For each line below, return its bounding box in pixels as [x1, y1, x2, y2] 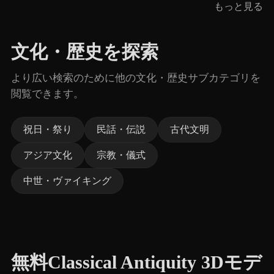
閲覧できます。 [11, 88, 84, 100]
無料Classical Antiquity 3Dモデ [11, 252, 262, 273]
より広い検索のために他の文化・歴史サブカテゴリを [11, 72, 261, 84]
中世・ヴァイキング [23, 176, 111, 186]
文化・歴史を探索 [11, 42, 158, 62]
